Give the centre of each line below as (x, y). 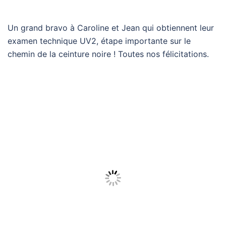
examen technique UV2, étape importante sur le (99, 41)
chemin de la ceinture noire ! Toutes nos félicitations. (108, 54)
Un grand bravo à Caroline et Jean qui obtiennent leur (111, 28)
